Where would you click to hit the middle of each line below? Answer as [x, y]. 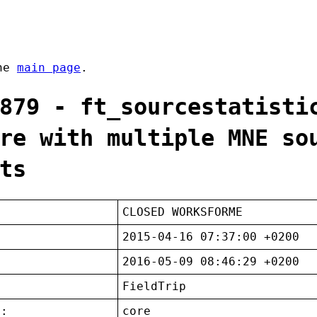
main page [49, 68]
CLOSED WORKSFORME [183, 212]
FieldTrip [155, 287]
